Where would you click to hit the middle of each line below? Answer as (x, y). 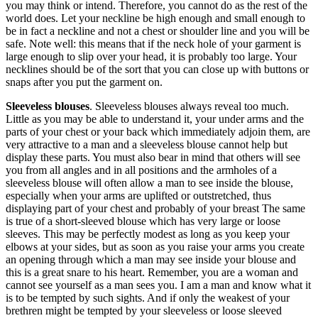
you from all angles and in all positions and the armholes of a (141, 170)
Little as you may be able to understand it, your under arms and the (155, 119)
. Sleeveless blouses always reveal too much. (189, 106)
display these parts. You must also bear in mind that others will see (153, 157)
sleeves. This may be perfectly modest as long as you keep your (148, 234)
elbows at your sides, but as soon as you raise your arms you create (155, 246)
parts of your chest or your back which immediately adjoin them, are (158, 131)
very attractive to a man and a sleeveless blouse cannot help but (147, 144)
